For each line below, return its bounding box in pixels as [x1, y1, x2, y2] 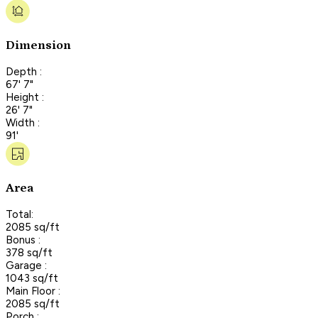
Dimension [6, 38, 71, 53]
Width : [6, 116, 40, 129]
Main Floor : [6, 284, 60, 297]
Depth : [6, 65, 42, 78]
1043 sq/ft [6, 271, 58, 285]
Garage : [6, 258, 47, 272]
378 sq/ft [6, 246, 53, 259]
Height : [6, 90, 44, 104]
